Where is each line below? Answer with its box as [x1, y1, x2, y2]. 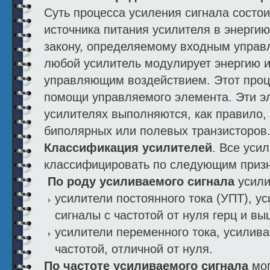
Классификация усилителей [44, 141, 212, 155]
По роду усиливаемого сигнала [48, 175, 238, 189]
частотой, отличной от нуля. [55, 242, 213, 256]
